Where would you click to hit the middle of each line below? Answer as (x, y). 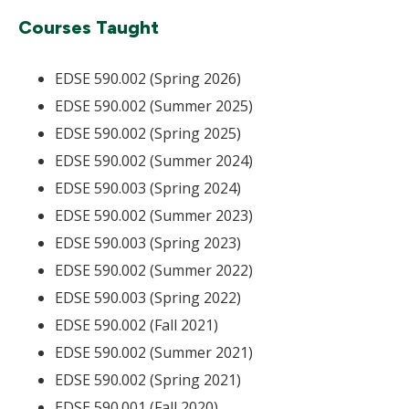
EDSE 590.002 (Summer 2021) (154, 352)
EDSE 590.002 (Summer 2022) (154, 270)
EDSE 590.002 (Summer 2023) (154, 215)
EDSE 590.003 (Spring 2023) (148, 243)
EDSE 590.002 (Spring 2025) (148, 133)
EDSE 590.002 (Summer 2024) (154, 161)
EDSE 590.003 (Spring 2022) (148, 298)
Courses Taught (89, 27)
